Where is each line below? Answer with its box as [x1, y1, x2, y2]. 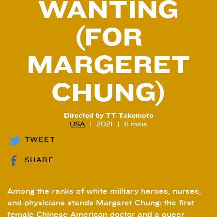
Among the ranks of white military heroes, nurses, [7, 186, 201, 196]
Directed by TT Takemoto [63, 111, 154, 120]
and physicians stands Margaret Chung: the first [7, 198, 194, 207]
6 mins [124, 120, 147, 128]
